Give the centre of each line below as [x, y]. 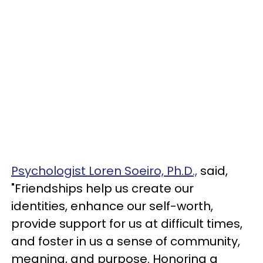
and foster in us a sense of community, [126, 242]
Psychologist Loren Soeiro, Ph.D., [104, 171]
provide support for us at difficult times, [127, 224]
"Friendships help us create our [102, 189]
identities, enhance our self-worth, [112, 206]
